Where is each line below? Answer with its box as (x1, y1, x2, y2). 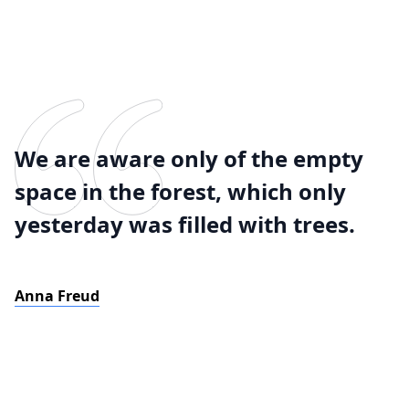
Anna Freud (15, 286, 100, 306)
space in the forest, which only (15, 176, 346, 206)
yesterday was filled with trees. (15, 209, 355, 239)
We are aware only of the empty (15, 143, 363, 173)
